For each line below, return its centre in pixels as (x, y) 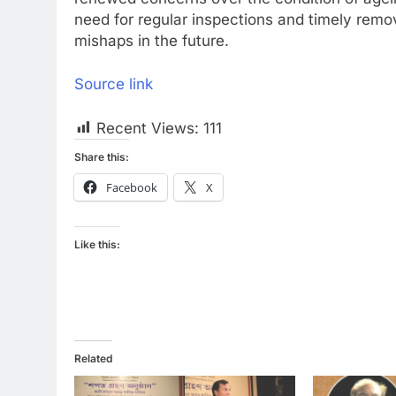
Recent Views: (148, 128)
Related (93, 358)
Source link (114, 84)
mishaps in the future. (152, 40)
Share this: (102, 156)
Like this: (97, 244)
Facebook (132, 187)
